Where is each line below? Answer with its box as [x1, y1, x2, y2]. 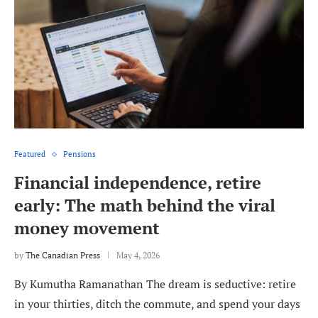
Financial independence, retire [14, 171, 261, 194]
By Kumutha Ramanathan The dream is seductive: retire [14, 276, 296, 292]
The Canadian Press [26, 250, 100, 261]
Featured [14, 149, 45, 160]
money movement [14, 216, 160, 240]
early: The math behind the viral [14, 194, 275, 217]
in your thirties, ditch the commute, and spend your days [14, 296, 300, 312]
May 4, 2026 [116, 250, 160, 261]
